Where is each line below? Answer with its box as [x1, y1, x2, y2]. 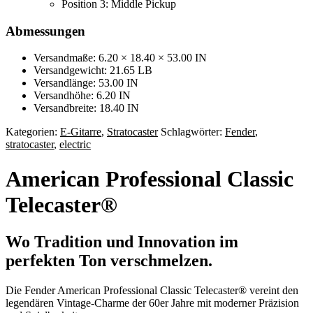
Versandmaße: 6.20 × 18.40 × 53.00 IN [34, 52, 207, 64]
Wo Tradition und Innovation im [6, 233, 238, 252]
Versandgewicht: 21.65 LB [34, 64, 152, 77]
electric [59, 138, 91, 151]
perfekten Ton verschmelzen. [6, 252, 212, 270]
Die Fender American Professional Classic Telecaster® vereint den [6, 284, 298, 296]
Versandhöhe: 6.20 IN [34, 89, 131, 102]
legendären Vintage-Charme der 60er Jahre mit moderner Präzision [6, 297, 299, 309]
